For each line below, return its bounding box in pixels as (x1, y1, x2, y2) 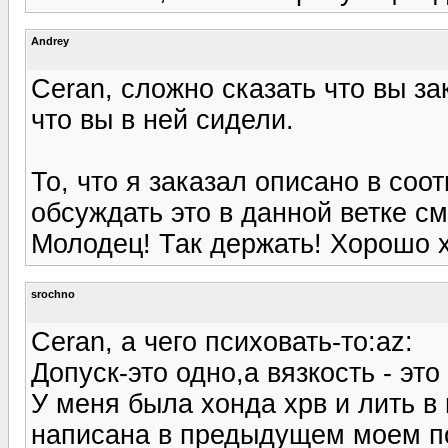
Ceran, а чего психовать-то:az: (31, 326, 413, 357)
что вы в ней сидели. (31, 104, 294, 135)
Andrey (31, 34, 69, 47)
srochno (31, 287, 75, 300)
